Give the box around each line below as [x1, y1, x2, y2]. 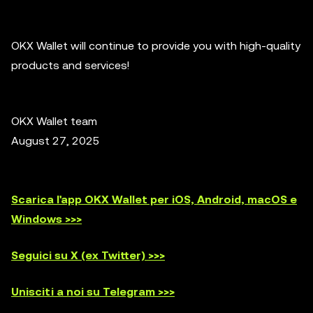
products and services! [11, 59, 129, 72]
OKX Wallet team [11, 115, 97, 128]
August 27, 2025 [11, 134, 100, 147]
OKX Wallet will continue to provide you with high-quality [11, 39, 300, 52]
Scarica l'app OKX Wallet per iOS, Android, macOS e [11, 193, 297, 206]
